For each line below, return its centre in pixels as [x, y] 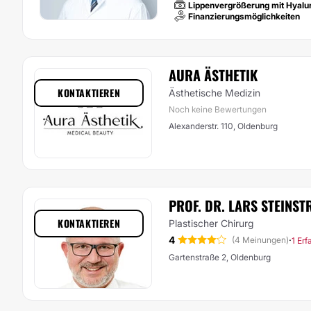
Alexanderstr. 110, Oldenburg [223, 126]
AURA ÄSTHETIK [213, 75]
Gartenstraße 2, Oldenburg [220, 257]
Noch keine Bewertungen [218, 109]
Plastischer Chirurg [211, 223]
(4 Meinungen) [260, 240]
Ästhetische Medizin [215, 93]
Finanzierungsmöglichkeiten [244, 16]
